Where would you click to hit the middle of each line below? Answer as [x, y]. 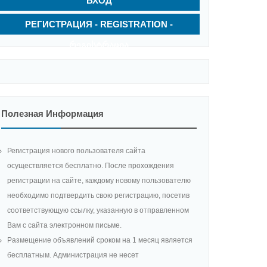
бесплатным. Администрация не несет [73, 255]
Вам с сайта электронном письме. [64, 225]
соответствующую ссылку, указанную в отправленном [98, 210]
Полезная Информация [52, 114]
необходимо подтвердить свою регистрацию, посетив [98, 195]
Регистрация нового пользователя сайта [76, 151]
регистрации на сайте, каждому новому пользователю [99, 181]
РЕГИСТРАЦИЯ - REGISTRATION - [99, 24]
